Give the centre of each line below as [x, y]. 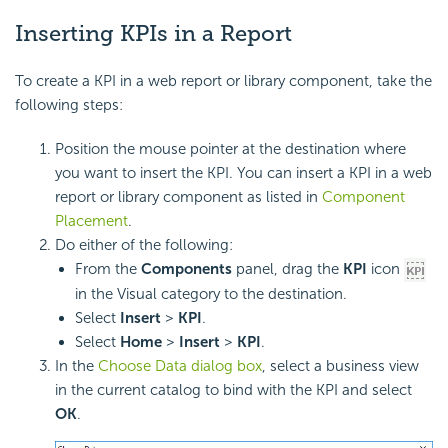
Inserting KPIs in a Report [153, 33]
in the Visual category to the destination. [211, 294]
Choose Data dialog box [180, 366]
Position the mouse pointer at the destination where [230, 149]
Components [186, 269]
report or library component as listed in [188, 197]
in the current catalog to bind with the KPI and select [233, 390]
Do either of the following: [144, 245]
